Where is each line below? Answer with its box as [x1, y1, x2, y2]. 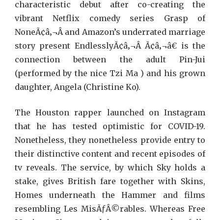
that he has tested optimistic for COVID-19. [15, 121, 205, 131]
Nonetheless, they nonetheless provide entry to [15, 135, 205, 145]
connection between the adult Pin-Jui [15, 55, 205, 64]
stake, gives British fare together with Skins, [15, 176, 205, 186]
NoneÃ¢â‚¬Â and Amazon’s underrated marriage [15, 27, 205, 37]
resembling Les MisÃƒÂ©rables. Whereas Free [15, 204, 205, 214]
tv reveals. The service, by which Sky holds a [15, 163, 205, 172]
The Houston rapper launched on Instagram [15, 108, 205, 117]
